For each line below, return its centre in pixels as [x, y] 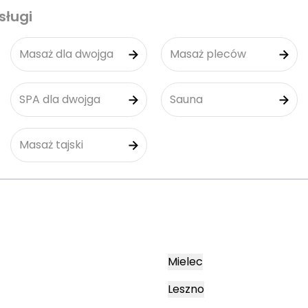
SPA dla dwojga [60, 99]
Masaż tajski [51, 145]
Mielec [185, 262]
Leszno [186, 289]
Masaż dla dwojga [66, 54]
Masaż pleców [208, 54]
